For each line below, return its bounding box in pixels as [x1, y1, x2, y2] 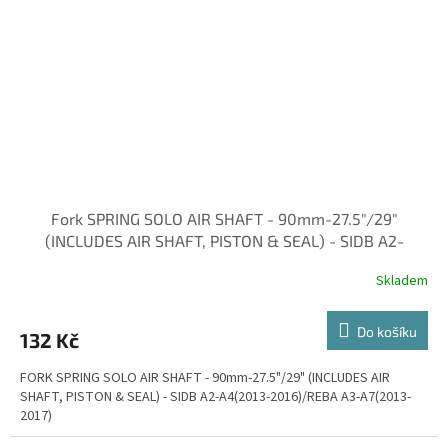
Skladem [376, 271, 428, 292]
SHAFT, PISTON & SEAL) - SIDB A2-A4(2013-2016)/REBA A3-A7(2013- [20, 386, 411, 407]
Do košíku [357, 322, 417, 340]
